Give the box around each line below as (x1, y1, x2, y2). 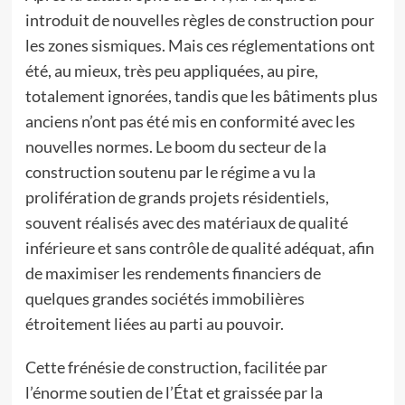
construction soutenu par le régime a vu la (24, 162, 316, 182)
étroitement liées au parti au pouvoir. (24, 314, 284, 334)
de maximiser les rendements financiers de (24, 263, 321, 283)
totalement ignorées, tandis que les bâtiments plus (24, 86, 378, 106)
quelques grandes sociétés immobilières (24, 288, 305, 308)
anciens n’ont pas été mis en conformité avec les (24, 111, 355, 131)
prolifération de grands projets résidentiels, (24, 187, 329, 207)
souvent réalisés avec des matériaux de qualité (24, 212, 348, 232)
